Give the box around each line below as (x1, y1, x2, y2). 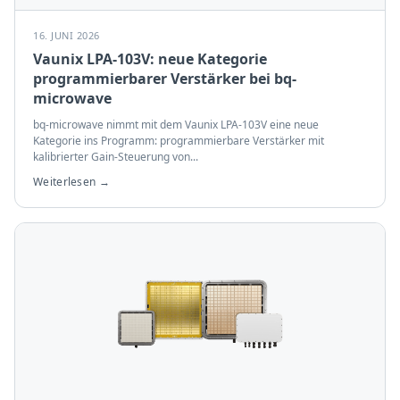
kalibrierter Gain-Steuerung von (33, 149, 190, 164)
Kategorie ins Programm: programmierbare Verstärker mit (33, 133, 324, 148)
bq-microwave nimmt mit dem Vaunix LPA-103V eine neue (33, 117, 319, 132)
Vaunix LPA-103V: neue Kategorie (33, 49, 267, 69)
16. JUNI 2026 (33, 29, 100, 42)
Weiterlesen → (33, 174, 110, 189)
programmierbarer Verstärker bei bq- (33, 69, 296, 88)
